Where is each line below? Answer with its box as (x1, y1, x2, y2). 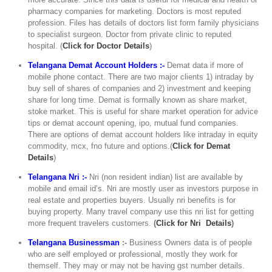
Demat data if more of (165, 61, 244, 70)
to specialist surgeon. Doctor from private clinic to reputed (28, 30, 232, 39)
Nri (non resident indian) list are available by (87, 172, 243, 182)
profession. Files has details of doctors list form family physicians (28, 18, 260, 28)
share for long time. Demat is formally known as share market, (28, 95, 248, 105)
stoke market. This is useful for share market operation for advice (28, 107, 259, 117)
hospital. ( (28, 41, 63, 51)
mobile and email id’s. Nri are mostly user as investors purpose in (28, 184, 259, 194)
